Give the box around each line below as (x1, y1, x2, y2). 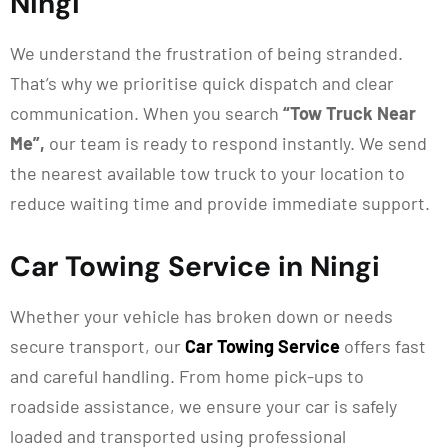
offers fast (344, 335, 426, 357)
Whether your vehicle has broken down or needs (10, 305, 393, 327)
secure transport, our (10, 335, 185, 357)
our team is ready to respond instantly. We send (45, 132, 427, 154)
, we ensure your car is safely (170, 395, 397, 417)
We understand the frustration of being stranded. (10, 42, 403, 64)
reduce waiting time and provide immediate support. (10, 192, 430, 214)
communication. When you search (10, 102, 279, 124)
